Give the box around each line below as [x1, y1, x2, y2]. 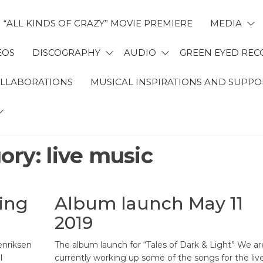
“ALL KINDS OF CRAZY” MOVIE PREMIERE [4, 18, 193, 29]
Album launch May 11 [54, 193, 243, 214]
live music [46, 143, 153, 168]
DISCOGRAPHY [32, 47, 100, 58]
